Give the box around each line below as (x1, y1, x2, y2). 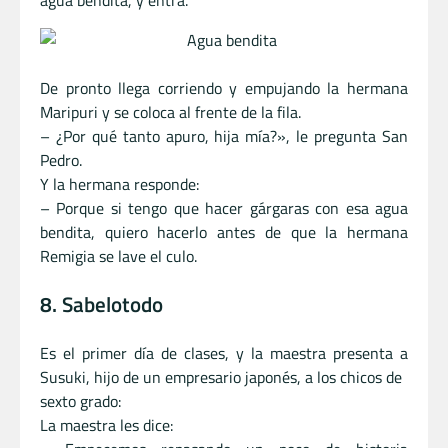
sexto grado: (40, 388, 121, 413)
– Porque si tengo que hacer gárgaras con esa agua (40, 196, 408, 220)
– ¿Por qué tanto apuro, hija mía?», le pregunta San (40, 124, 408, 148)
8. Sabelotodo (40, 287, 163, 320)
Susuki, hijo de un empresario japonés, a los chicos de (40, 364, 402, 389)
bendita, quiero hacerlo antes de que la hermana (40, 220, 408, 244)
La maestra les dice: (40, 412, 173, 437)
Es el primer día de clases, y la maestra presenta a (40, 340, 408, 365)
